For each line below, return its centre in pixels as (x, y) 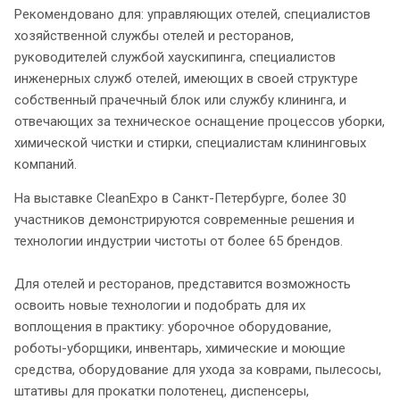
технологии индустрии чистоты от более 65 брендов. (179, 242)
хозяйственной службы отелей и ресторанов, (154, 36)
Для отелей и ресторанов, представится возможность (183, 284)
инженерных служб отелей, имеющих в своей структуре (186, 79)
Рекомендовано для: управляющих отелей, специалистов (192, 15)
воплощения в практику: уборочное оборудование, (173, 327)
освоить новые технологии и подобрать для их (160, 306)
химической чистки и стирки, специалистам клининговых (190, 143)
